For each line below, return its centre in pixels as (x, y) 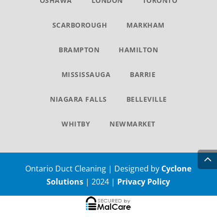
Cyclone (177, 169)
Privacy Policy (144, 182)
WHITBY (76, 124)
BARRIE (143, 74)
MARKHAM (146, 25)
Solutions (65, 182)
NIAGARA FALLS (78, 99)
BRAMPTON (79, 50)
